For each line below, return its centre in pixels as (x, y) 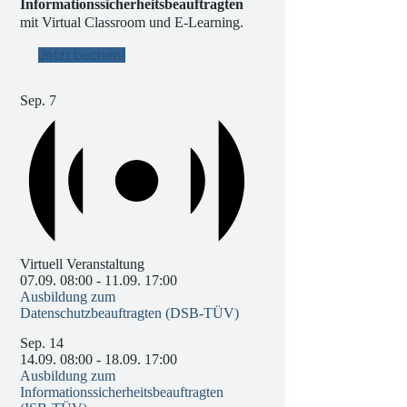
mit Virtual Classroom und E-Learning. (132, 22)
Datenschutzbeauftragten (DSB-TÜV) (130, 313)
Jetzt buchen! (82, 55)
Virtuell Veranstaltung (83, 263)
